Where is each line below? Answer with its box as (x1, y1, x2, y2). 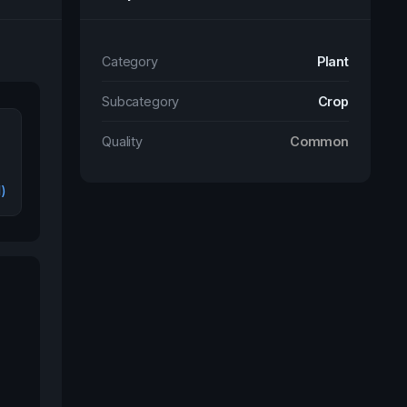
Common (289, 134, 349, 149)
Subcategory (102, 94, 180, 109)
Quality (102, 134, 143, 149)
